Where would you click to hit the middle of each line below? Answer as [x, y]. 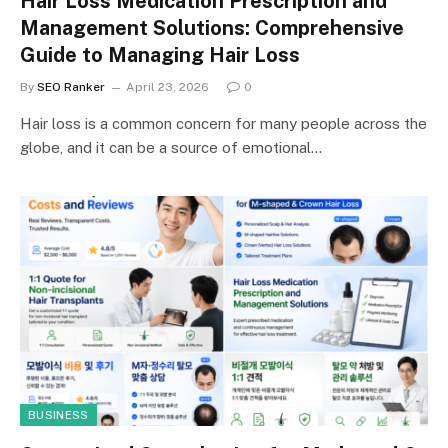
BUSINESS [58, 414]
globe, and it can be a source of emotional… [171, 147]
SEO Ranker [71, 87]
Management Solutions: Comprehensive [212, 28]
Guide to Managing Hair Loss [160, 55]
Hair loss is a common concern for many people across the [223, 123]
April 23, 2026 [167, 87]
